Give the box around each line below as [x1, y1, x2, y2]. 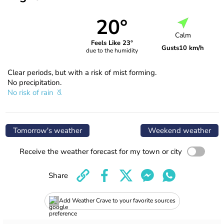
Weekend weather [148, 125, 211, 135]
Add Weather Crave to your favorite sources [58, 196, 175, 205]
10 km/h [179, 43, 204, 53]
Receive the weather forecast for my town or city [19, 146, 182, 156]
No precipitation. [7, 77, 61, 87]
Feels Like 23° [90, 38, 133, 48]
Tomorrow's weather [13, 125, 82, 135]
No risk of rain [7, 87, 55, 97]
